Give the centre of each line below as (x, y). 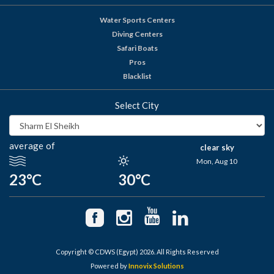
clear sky (217, 148)
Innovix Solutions (156, 265)
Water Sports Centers (137, 20)
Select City (137, 106)
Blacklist (137, 76)
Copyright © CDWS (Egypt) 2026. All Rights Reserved (137, 251)
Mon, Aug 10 (217, 161)
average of (32, 146)
